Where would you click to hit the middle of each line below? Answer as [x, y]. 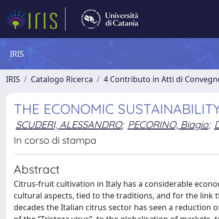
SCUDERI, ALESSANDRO [69, 124]
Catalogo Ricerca [62, 79]
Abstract [37, 169]
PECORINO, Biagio [168, 124]
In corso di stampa [55, 140]
